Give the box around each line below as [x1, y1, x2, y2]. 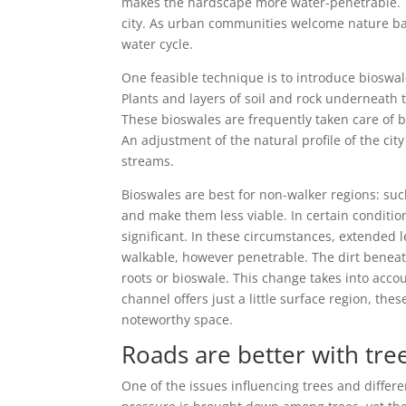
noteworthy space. [121, 311, 234, 328]
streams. [121, 152, 175, 169]
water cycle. [121, 35, 194, 53]
